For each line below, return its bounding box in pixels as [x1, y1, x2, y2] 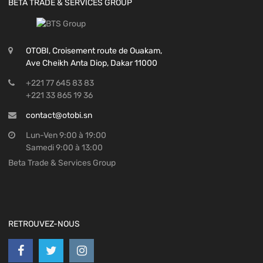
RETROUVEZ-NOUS [8, 218, 80, 229]
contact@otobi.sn [26, 110, 92, 120]
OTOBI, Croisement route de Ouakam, [26, 45, 162, 56]
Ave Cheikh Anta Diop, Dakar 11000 [26, 58, 157, 68]
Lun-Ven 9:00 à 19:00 [26, 130, 106, 140]
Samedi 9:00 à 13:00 [26, 142, 103, 153]
